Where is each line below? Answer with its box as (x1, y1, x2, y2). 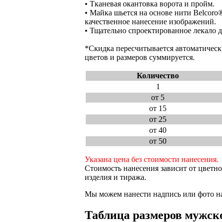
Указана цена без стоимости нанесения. (85, 155, 219, 164)
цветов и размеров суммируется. (85, 53, 195, 61)
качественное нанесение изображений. (85, 17, 216, 26)
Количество (137, 71, 179, 80)
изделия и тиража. (85, 173, 146, 181)
